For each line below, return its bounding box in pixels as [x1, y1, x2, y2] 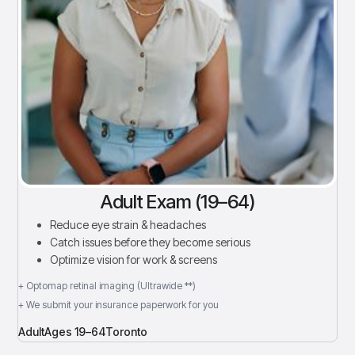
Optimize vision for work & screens [50, 253, 218, 266]
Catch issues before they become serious [50, 235, 251, 249]
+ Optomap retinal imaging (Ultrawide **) [18, 280, 197, 292]
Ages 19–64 [44, 325, 106, 338]
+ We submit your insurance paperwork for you [18, 299, 219, 311]
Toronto [105, 325, 148, 338]
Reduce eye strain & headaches [50, 218, 207, 231]
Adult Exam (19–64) [101, 190, 254, 213]
